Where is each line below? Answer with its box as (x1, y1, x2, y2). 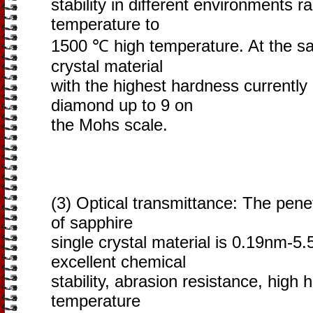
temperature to (51, 15, 159, 34)
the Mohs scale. (51, 115, 168, 134)
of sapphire (51, 213, 133, 232)
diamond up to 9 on (51, 96, 193, 115)
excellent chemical (51, 252, 186, 271)
